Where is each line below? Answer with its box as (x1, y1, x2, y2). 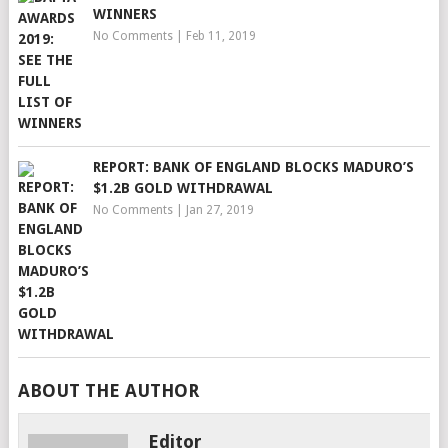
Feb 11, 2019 (185, 29, 256, 43)
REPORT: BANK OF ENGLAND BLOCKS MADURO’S (92, 159, 414, 175)
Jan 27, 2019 (185, 203, 254, 217)
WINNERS (92, 6, 157, 22)
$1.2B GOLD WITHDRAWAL (92, 180, 273, 196)
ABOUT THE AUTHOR (17, 380, 199, 401)
